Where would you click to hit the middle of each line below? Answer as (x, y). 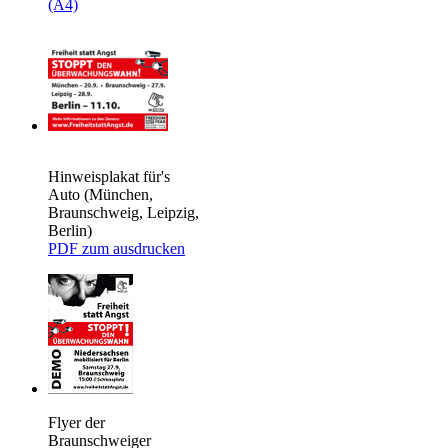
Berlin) (70, 230)
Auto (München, (100, 194)
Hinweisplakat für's (109, 176)
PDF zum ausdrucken (116, 248)
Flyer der (76, 422)
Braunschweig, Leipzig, (123, 212)
